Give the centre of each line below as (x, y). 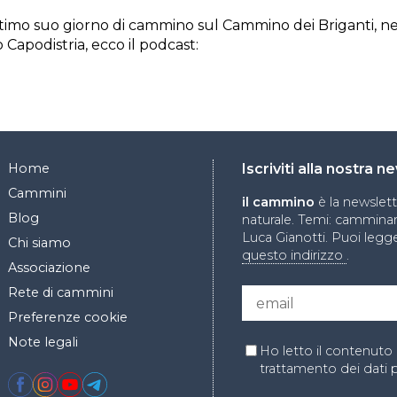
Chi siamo (39, 243)
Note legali (43, 342)
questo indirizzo (294, 255)
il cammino (278, 202)
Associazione (49, 268)
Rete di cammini (61, 292)
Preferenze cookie (68, 317)
